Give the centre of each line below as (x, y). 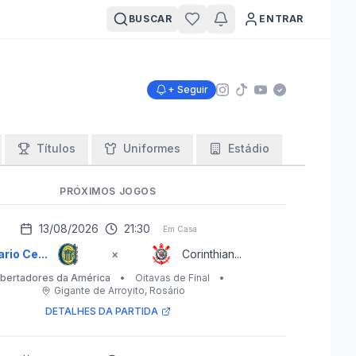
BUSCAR (150, 19)
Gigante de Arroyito (99, 290)
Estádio (249, 148)
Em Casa (180, 228)
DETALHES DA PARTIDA (102, 311)
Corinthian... (211, 254)
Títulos (56, 148)
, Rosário (164, 290)
